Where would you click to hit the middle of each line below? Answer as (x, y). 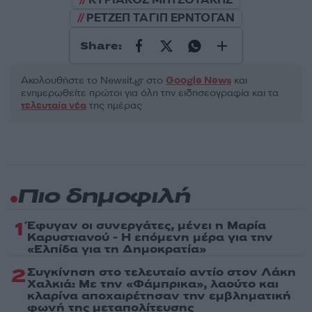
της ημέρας (114, 106)
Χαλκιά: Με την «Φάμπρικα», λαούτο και (153, 284)
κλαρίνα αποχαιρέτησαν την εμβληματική (159, 296)
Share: (101, 46)
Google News (198, 81)
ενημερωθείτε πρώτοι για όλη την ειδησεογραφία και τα (150, 93)
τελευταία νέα (54, 106)
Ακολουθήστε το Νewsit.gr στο (93, 81)
